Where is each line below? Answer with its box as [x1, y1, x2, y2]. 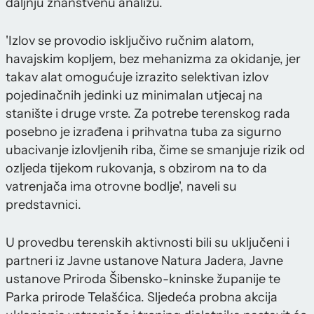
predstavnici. [6, 197, 81, 213]
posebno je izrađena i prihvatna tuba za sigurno [6, 124, 282, 140]
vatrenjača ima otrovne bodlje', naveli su [6, 179, 237, 195]
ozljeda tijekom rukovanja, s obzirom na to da [6, 161, 267, 177]
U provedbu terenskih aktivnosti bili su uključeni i [6, 235, 289, 251]
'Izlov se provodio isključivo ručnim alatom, [6, 33, 254, 49]
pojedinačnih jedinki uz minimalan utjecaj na [6, 88, 263, 104]
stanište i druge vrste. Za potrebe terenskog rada [6, 106, 290, 122]
